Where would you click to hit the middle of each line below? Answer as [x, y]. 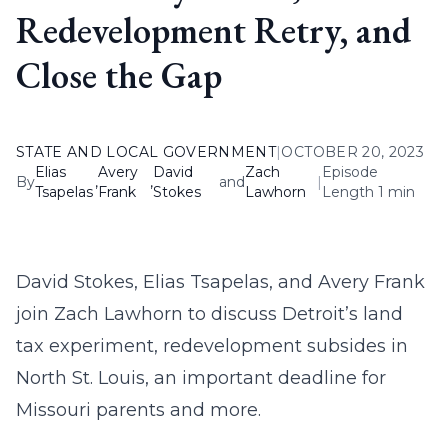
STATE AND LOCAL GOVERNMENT [146, 152]
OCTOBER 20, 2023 [353, 152]
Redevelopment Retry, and [213, 30]
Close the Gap [119, 75]
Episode [349, 172]
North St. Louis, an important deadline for [201, 378]
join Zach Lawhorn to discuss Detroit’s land [209, 314]
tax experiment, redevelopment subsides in [212, 346]
